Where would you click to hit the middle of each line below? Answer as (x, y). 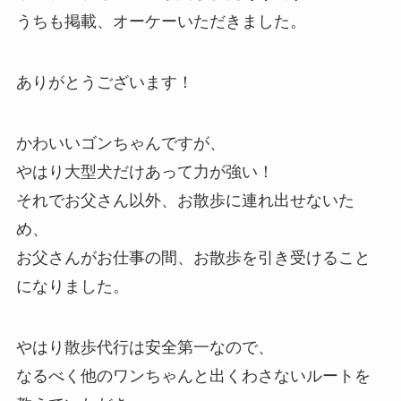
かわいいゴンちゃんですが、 (120, 143)
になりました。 (72, 286)
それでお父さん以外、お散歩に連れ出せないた (185, 200)
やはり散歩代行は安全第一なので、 (145, 347)
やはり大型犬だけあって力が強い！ (145, 171)
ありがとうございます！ (104, 82)
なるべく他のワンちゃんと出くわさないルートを (193, 375)
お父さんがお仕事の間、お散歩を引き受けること (193, 257)
